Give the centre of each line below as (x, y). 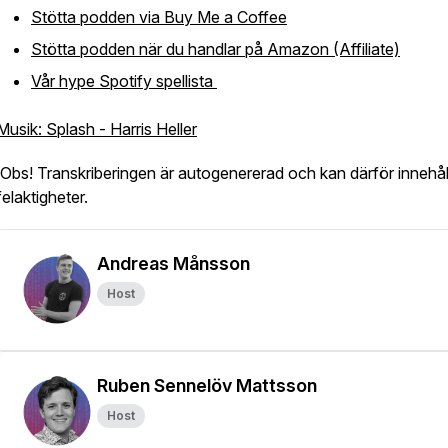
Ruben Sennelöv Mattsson (207, 385)
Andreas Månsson (173, 263)
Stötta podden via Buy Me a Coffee (159, 17)
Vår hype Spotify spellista (124, 81)
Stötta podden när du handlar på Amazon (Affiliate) (215, 49)
